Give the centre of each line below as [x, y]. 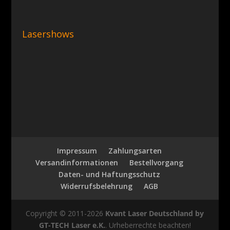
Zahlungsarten [135, 150]
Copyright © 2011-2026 [66, 213]
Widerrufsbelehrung [96, 186]
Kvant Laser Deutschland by [155, 213]
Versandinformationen [76, 162]
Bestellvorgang [156, 162]
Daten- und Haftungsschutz [109, 174]
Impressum [77, 150]
